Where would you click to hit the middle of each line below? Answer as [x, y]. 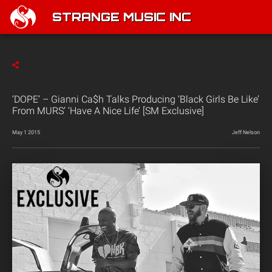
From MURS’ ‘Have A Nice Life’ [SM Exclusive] [108, 111]
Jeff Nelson [246, 132]
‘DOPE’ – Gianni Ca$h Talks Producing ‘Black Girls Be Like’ [136, 99]
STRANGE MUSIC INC [122, 18]
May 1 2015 [26, 132]
